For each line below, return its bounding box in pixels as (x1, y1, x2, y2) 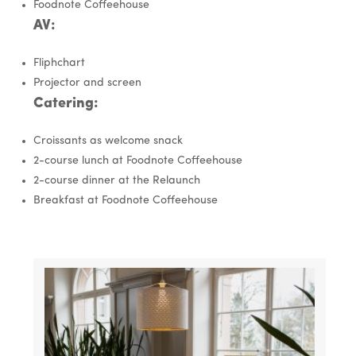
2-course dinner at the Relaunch (33, 175, 200, 188)
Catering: (33, 96, 99, 112)
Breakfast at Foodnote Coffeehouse (33, 195, 218, 207)
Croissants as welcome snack (33, 135, 183, 148)
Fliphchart (33, 57, 85, 70)
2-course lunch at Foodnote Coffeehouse (33, 155, 242, 168)
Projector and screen (33, 77, 141, 90)
